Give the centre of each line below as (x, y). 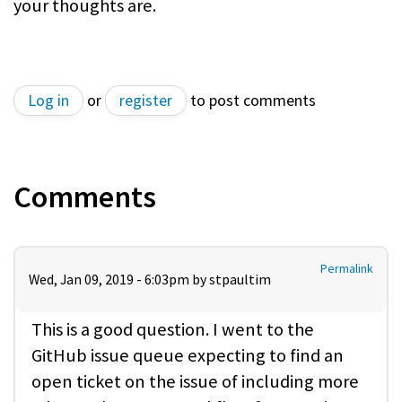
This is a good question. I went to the (173, 329)
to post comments (251, 100)
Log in (48, 100)
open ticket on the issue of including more (195, 381)
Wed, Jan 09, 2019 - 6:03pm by (119, 279)
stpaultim (240, 279)
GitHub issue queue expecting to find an (188, 355)
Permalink (347, 268)
